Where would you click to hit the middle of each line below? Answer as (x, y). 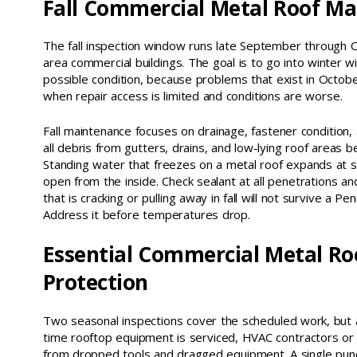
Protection (96, 282)
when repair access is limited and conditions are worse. (193, 96)
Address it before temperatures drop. (147, 214)
